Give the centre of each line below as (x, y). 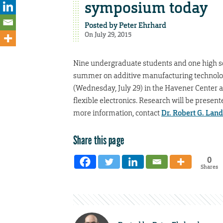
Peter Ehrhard (142, 25)
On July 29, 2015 (108, 34)
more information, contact (117, 112)
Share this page (99, 140)
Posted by (102, 25)
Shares (209, 167)
